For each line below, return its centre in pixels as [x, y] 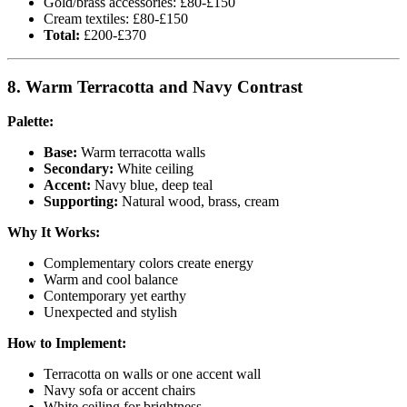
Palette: [30, 122]
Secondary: [79, 169]
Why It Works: [54, 233]
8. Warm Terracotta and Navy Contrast [155, 86]
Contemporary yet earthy [115, 296]
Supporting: [81, 202]
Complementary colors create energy [149, 263]
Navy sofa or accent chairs [119, 391]
